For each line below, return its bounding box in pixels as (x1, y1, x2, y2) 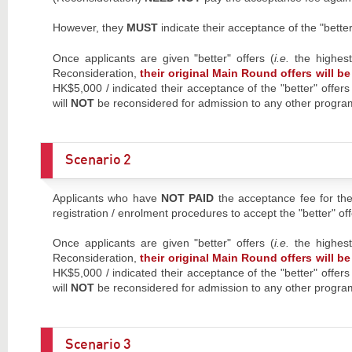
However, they (52, 21, 126, 35)
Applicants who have (52, 191, 162, 204)
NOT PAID (161, 191, 214, 204)
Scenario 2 (64, 152, 131, 167)
